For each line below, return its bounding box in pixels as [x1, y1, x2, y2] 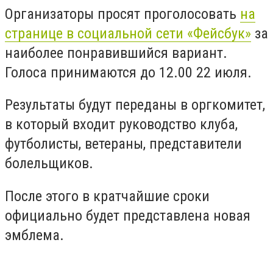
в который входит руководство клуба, [5, 116, 238, 133]
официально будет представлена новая [5, 207, 250, 224]
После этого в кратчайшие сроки [5, 187, 210, 205]
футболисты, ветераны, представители [5, 135, 242, 153]
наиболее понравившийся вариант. [5, 44, 227, 62]
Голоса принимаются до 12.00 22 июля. [5, 63, 252, 81]
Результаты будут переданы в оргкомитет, [5, 96, 265, 114]
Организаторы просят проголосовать [5, 5, 240, 23]
